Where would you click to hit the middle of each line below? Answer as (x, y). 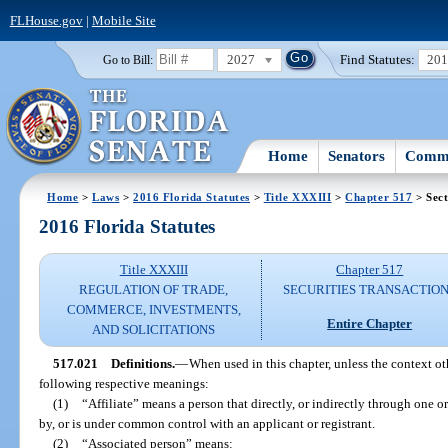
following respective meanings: (124, 383)
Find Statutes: (378, 59)
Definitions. (142, 363)
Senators (357, 155)
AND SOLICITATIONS (154, 330)
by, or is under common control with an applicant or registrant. (207, 423)
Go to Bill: (127, 59)
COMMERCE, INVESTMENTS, (153, 310)
